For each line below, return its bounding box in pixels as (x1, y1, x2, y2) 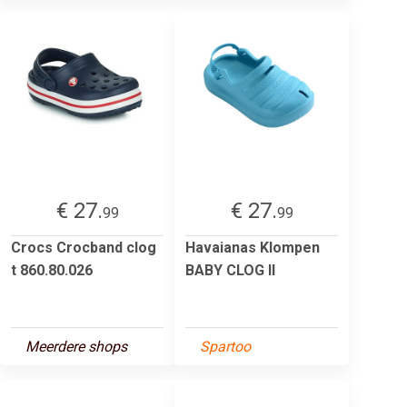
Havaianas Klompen (185, 238, 320, 256)
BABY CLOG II (185, 261, 275, 279)
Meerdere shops (25, 337, 127, 355)
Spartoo (200, 337, 251, 355)
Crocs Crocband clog (11, 238, 156, 256)
